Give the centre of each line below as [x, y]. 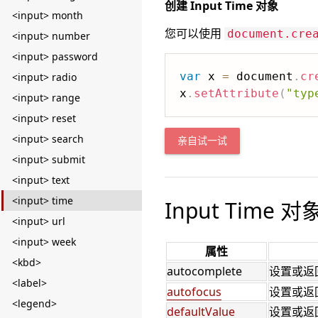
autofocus [194, 292]
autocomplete [204, 271]
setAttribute [236, 93]
